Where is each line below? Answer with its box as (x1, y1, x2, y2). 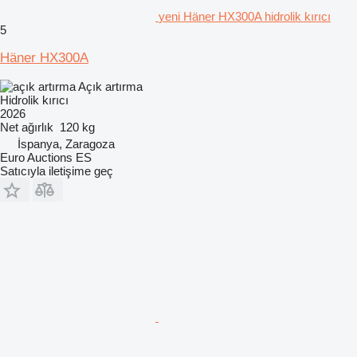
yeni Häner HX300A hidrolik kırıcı (159, 9, 331, 23)
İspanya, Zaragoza (18, 136, 115, 151)
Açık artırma (78, 79, 143, 93)
